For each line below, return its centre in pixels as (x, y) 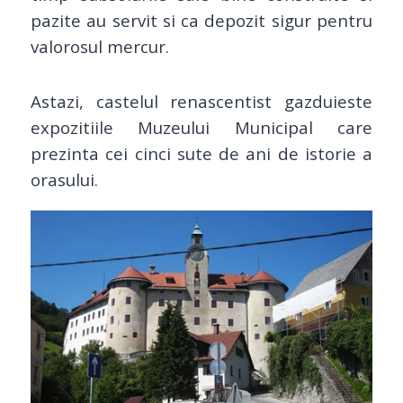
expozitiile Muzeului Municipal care (201, 127)
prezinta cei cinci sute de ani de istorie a (201, 153)
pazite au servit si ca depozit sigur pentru (201, 20)
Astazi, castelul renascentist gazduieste (201, 101)
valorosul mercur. (100, 46)
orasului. (64, 179)
